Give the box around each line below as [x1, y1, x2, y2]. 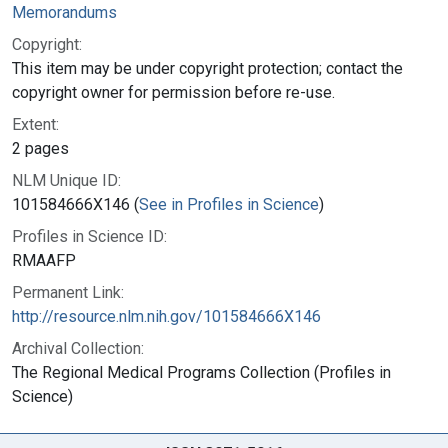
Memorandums [12, 2, 117, 22]
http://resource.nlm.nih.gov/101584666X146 [12, 306, 321, 326]
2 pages [12, 138, 69, 158]
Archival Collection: [12, 338, 144, 358]
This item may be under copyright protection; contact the [12, 58, 403, 78]
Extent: [12, 114, 59, 134]
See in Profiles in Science [139, 194, 319, 214]
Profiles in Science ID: [12, 226, 167, 246]
